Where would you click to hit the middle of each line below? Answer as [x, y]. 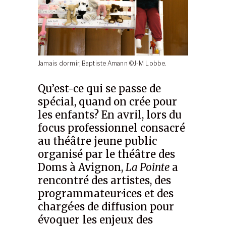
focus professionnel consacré [112, 128]
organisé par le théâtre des [107, 154]
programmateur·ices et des [106, 193]
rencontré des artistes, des [105, 180]
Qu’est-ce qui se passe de [100, 89]
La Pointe [148, 167]
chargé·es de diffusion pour [106, 207]
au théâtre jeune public [98, 141]
